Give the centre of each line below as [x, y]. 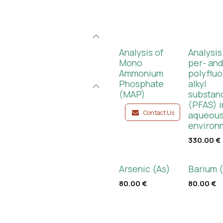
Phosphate [141, 84]
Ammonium [141, 73]
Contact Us [159, 113]
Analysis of [141, 52]
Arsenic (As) [145, 169]
